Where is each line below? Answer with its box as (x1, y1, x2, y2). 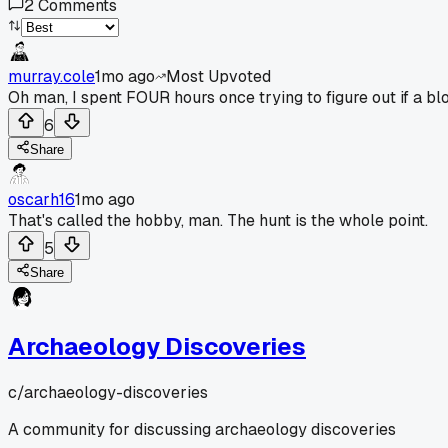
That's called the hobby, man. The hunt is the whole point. (8, 209, 428, 231)
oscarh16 (8, 188, 75, 210)
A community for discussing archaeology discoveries (8, 418, 396, 440)
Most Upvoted (166, 65, 271, 87)
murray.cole (8, 65, 95, 87)
